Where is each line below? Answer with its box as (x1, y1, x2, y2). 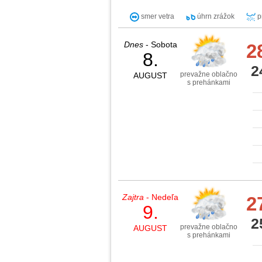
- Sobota (143, 40, 177, 50)
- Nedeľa (144, 192, 178, 202)
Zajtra (122, 192, 144, 202)
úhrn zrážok (195, 12, 235, 21)
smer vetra (139, 12, 174, 21)
